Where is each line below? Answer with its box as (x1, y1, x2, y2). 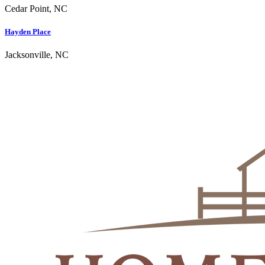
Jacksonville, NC (5, 50, 69, 60)
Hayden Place (5, 27, 51, 37)
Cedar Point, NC (5, 3, 67, 14)
